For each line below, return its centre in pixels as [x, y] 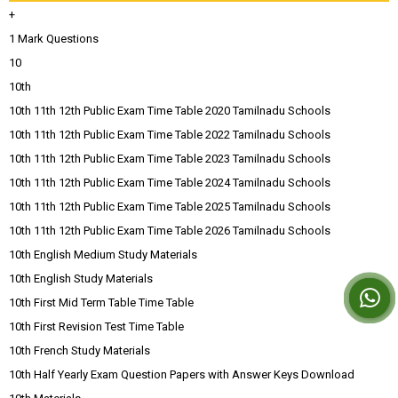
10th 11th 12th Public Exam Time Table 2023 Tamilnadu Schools [170, 159]
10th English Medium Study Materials [103, 255]
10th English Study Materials [81, 279]
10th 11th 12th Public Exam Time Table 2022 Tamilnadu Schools [170, 135]
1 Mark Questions [54, 39]
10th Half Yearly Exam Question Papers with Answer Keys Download [182, 375]
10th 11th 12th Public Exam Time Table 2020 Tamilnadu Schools [170, 111]
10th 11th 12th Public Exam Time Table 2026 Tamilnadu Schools [170, 231]
